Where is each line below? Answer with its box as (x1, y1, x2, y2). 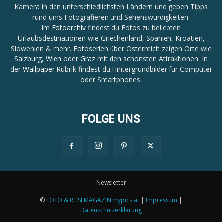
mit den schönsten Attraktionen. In (95, 54, 208, 63)
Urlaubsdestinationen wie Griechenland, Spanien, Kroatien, (17, 33, 205, 43)
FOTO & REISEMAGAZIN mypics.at (46, 195, 139, 204)
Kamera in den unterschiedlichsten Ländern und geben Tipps (14, 1, 208, 11)
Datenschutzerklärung (80, 205, 142, 214)
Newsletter (96, 178, 126, 187)
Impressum (146, 195, 177, 204)
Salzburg (14, 54, 42, 63)
